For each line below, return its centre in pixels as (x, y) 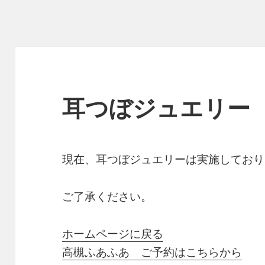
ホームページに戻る (113, 234)
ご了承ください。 (107, 197)
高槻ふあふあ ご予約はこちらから (152, 252)
